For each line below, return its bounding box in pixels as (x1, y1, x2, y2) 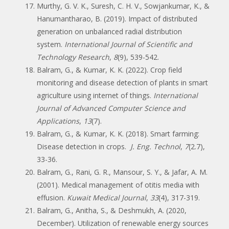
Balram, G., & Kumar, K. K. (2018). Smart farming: (37, 128, 199, 139)
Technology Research (37, 52, 109, 62)
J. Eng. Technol (128, 141, 180, 151)
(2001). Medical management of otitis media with (37, 179, 199, 190)
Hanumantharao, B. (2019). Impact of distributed (37, 13, 197, 24)
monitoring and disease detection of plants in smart (37, 77, 208, 87)
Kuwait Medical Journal (67, 192, 146, 202)
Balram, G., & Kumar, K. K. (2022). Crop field (37, 64, 182, 75)
